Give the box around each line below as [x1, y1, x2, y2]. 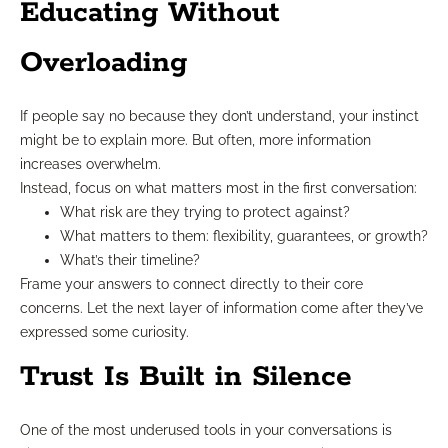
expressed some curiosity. [20, 323, 189, 340]
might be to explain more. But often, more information [20, 131, 371, 148]
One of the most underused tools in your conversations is [20, 421, 392, 438]
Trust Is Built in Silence [20, 358, 352, 395]
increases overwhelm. [20, 155, 161, 172]
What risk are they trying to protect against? [60, 203, 350, 220]
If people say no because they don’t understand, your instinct [20, 107, 419, 124]
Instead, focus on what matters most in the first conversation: [20, 179, 417, 196]
